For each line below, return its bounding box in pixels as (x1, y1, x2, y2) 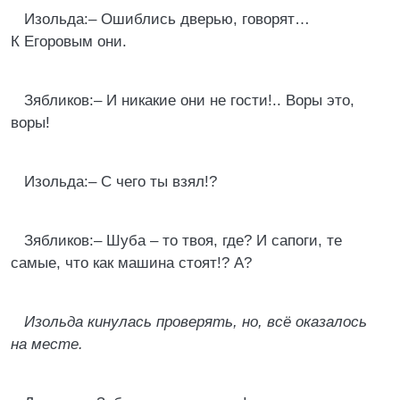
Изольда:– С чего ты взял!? (24, 173, 217, 190)
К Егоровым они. (11, 33, 127, 50)
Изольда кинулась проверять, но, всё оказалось (24, 313, 367, 330)
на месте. (11, 336, 83, 353)
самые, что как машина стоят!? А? (11, 254, 252, 271)
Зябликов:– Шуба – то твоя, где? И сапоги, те (24, 232, 342, 249)
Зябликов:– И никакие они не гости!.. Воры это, (24, 92, 354, 109)
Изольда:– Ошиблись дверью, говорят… (24, 11, 310, 28)
